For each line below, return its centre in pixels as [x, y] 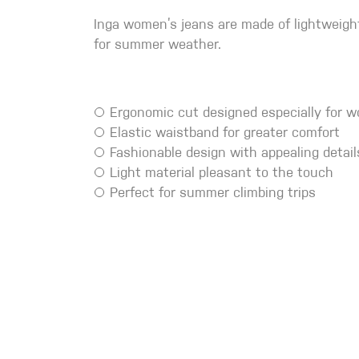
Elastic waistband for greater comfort [225, 134]
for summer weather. [157, 46]
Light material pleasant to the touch [222, 174]
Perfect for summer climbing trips [213, 194]
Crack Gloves [98, 23]
